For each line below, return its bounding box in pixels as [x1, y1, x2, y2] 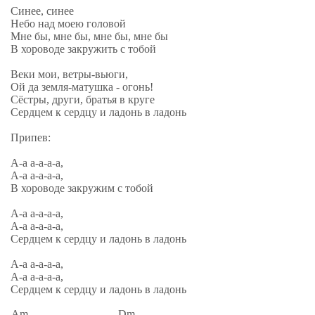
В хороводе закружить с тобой [11, 43, 156, 55]
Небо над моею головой [11, 18, 126, 30]
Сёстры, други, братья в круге [11, 94, 155, 105]
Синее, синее [11, 5, 74, 17]
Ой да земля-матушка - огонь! [11, 81, 153, 93]
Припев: [11, 131, 51, 143]
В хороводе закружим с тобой [11, 182, 153, 194]
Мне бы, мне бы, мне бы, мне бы [11, 30, 168, 42]
